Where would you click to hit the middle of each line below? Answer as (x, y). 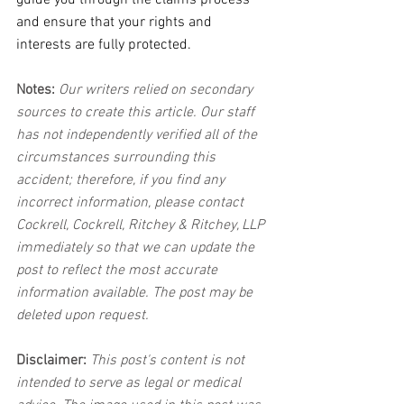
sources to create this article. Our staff (137, 113)
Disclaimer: (51, 361)
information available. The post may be (136, 293)
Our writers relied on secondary (156, 90)
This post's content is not (167, 361)
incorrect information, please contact (132, 203)
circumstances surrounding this (118, 158)
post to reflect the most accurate (119, 271)
